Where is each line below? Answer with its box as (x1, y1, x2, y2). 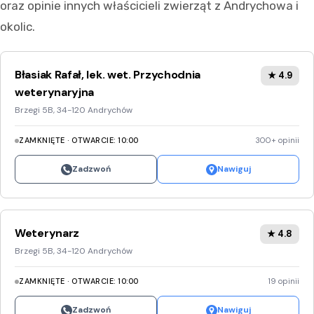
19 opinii (268, 276, 299, 287)
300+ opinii (255, 135, 299, 146)
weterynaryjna (15, 85, 95, 100)
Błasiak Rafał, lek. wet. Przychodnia (15, 67, 201, 83)
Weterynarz (15, 226, 79, 241)
